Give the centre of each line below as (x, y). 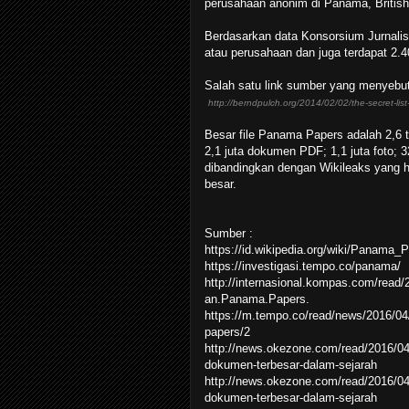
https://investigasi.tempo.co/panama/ (303, 266)
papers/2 (227, 331)
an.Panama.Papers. (257, 299)
